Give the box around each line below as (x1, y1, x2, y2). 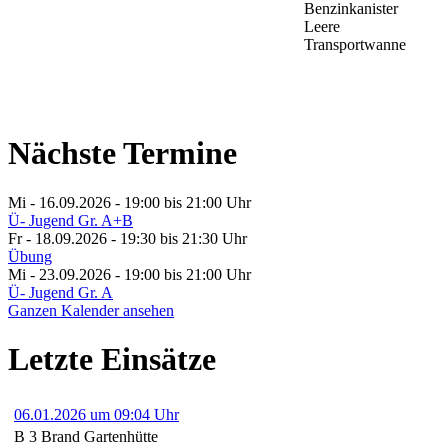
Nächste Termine (8, 135, 237, 172)
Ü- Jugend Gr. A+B (8, 211, 133, 229)
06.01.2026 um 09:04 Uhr (14, 405, 179, 423)
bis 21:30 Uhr (160, 229, 247, 247)
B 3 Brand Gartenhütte (14, 427, 158, 445)
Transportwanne (304, 35, 406, 53)
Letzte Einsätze (8, 341, 216, 378)
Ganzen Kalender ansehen (8, 301, 174, 319)
